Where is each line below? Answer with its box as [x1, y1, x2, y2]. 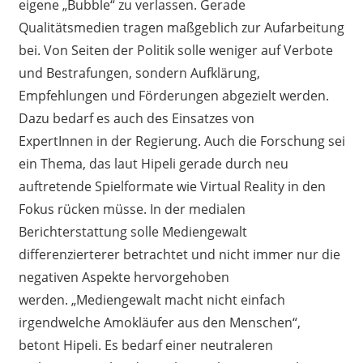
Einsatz [168, 109, 215, 127]
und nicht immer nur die [190, 245, 340, 263]
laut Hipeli [113, 154, 179, 173]
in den [287, 177, 326, 195]
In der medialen [149, 199, 246, 218]
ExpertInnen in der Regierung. [18, 131, 201, 150]
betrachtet [122, 245, 191, 263]
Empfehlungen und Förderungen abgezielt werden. [18, 86, 329, 105]
